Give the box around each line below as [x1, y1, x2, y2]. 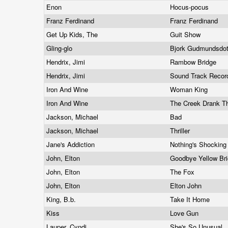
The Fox [170, 167, 196, 177]
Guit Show [170, 30, 203, 39]
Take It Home [170, 194, 212, 204]
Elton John [170, 181, 204, 190]
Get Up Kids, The [46, 30, 100, 39]
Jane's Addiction [46, 139, 97, 149]
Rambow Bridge [170, 57, 218, 67]
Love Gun [170, 208, 201, 218]
